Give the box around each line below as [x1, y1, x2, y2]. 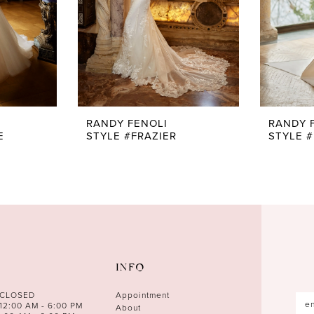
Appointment [116, 289, 170, 301]
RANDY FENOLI [86, 115, 168, 130]
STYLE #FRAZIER [86, 128, 177, 143]
